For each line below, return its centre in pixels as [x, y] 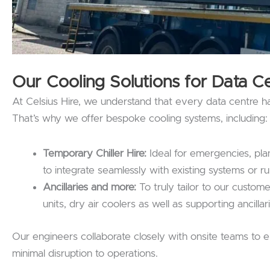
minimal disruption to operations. [85, 253]
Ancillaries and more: [89, 187]
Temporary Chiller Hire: [95, 154]
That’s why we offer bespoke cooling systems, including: [140, 119]
